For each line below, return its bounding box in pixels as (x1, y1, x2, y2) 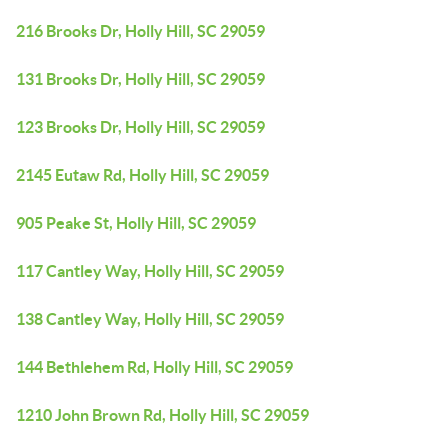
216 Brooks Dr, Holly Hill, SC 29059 (16, 22, 265, 40)
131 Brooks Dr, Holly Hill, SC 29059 (16, 70, 265, 88)
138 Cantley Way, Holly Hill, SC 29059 (16, 310, 284, 328)
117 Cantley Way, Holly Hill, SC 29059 (16, 262, 284, 280)
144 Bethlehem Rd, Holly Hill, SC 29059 (16, 358, 293, 376)
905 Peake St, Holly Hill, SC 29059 (16, 214, 256, 232)
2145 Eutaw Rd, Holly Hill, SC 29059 (16, 166, 269, 184)
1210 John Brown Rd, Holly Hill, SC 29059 (16, 406, 309, 424)
